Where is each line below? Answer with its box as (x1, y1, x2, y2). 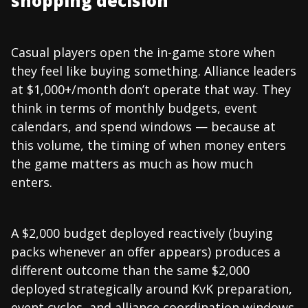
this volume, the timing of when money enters (11, 136, 286, 153)
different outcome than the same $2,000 (11, 261, 250, 278)
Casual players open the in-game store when (11, 43, 275, 60)
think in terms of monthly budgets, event (11, 99, 257, 116)
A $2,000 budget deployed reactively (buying (11, 224, 273, 241)
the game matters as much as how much (11, 155, 253, 172)
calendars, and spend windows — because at (11, 118, 276, 135)
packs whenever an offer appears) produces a (11, 243, 280, 260)
